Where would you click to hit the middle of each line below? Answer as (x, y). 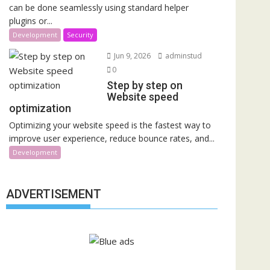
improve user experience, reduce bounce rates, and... (112, 138)
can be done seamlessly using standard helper (99, 7)
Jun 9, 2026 (131, 55)
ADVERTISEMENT (54, 194)
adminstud (182, 55)
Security (80, 34)
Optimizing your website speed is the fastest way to (110, 125)
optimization (40, 108)
